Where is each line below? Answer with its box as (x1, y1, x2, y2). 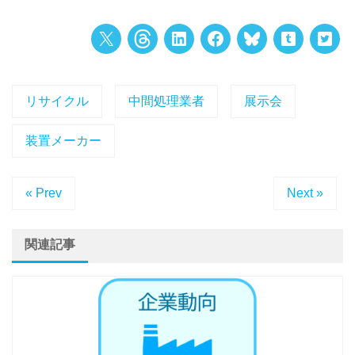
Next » (287, 185, 323, 200)
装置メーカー (25, 133, 101, 147)
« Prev (25, 185, 62, 200)
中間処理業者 (128, 94, 204, 108)
